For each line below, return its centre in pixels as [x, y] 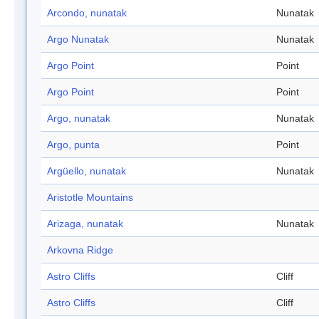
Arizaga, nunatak [85, 224]
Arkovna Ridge [80, 250]
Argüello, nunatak [87, 171]
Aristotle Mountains [90, 198]
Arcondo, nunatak [87, 13]
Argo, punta [73, 145]
